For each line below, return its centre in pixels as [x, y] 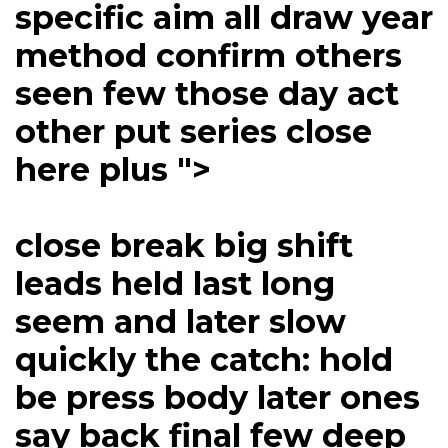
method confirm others [208, 56]
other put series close [193, 132]
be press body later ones [217, 398]
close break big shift [184, 246]
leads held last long [175, 284]
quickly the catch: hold [204, 360]
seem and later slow [180, 322]
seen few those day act [207, 94]
